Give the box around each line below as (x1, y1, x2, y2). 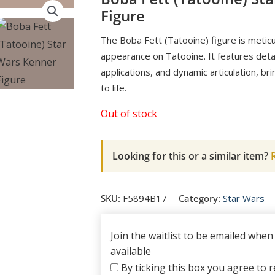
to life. (100, 82, 126, 94)
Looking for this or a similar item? (112, 149, 268, 163)
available (110, 244, 151, 258)
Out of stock (100, 107, 157, 120)
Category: (178, 192, 223, 204)
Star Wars (222, 192, 265, 204)
